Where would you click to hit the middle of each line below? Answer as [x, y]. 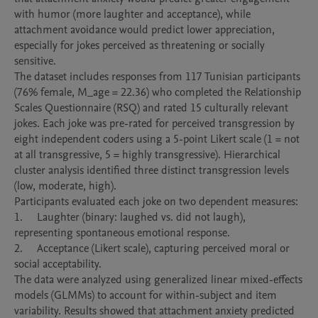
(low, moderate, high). [65, 186]
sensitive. [35, 61]
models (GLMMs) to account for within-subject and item [146, 295]
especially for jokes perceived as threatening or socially [139, 45]
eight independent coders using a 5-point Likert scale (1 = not [157, 139]
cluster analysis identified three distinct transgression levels [152, 170]
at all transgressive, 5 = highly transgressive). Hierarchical [147, 155]
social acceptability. [58, 264]
